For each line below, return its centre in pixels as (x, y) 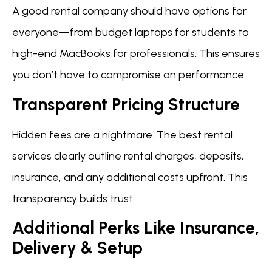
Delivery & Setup (77, 248)
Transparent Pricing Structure (126, 104)
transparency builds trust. (73, 198)
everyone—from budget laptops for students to (131, 32)
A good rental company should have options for (129, 11)
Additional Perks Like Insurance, (136, 228)
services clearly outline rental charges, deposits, (128, 156)
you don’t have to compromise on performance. (129, 75)
